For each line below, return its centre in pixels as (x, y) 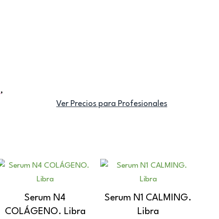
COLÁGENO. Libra (45, 211)
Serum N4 (45, 198)
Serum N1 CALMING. (148, 198)
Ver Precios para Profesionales (112, 104)
